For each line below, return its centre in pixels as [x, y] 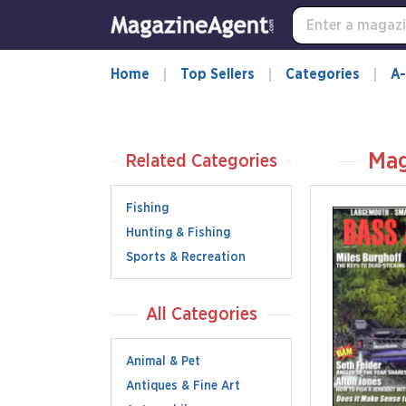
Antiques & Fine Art [183, 386]
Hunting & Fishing [178, 233]
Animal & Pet [163, 362]
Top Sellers [217, 74]
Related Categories [201, 161]
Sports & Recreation [186, 257]
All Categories [201, 314]
